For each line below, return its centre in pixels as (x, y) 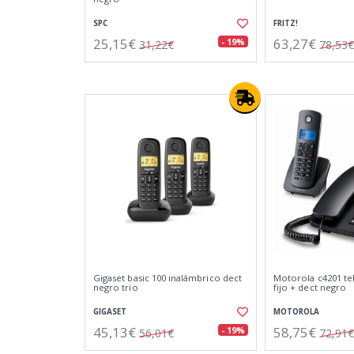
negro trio (116, 287)
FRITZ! (286, 23)
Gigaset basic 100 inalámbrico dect (168, 278)
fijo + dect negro (310, 287)
